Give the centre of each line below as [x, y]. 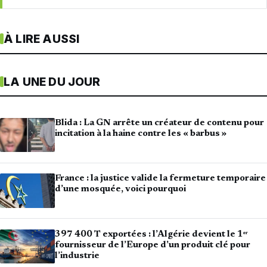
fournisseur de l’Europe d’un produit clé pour [153, 245]
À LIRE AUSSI [42, 39]
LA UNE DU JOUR [52, 82]
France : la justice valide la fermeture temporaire [160, 179]
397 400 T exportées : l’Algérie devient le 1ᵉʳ [151, 234]
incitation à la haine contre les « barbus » [141, 133]
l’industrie [77, 256]
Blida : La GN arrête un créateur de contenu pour [159, 123]
